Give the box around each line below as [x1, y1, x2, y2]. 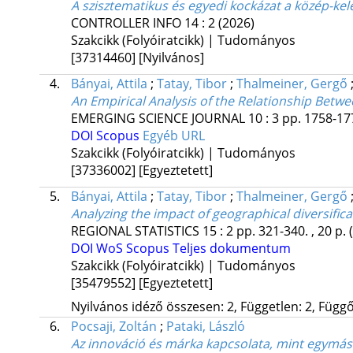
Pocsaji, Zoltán [70, 318, 157, 336]
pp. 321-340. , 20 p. [236, 222, 349, 240]
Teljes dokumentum [172, 240, 291, 258]
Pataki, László [165, 318, 245, 336]
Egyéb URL [142, 127, 205, 145]
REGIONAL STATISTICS [70, 222, 199, 240]
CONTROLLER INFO [70, 14, 181, 32]
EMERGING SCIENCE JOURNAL [70, 110, 245, 128]
